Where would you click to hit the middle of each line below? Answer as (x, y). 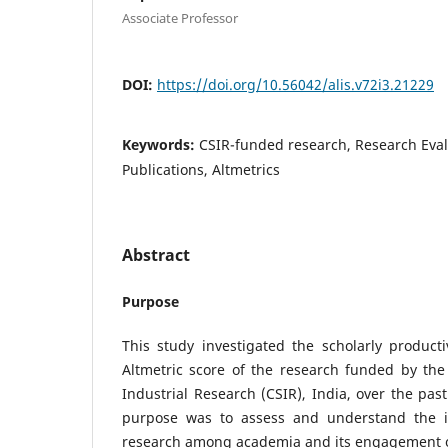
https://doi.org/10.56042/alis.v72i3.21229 (295, 84)
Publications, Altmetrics (201, 169)
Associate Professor (180, 17)
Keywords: (160, 144)
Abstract (156, 254)
